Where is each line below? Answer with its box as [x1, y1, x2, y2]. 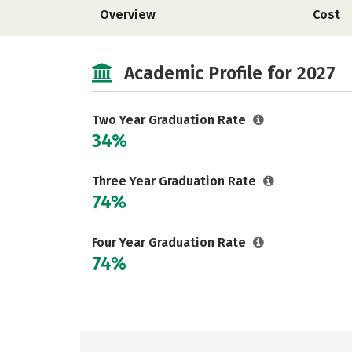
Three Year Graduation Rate [92, 174, 259, 189]
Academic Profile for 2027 [124, 62, 335, 84]
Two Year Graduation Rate [92, 112, 249, 127]
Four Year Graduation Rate [92, 235, 249, 250]
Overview [100, 7, 156, 22]
